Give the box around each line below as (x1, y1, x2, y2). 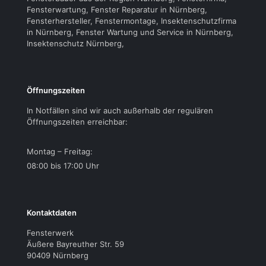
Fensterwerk (27, 228, 74, 238)
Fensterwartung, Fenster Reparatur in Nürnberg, (27, 5, 207, 15)
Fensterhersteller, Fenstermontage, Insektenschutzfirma (27, 16, 236, 26)
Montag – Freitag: (27, 147, 93, 157)
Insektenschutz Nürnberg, (27, 39, 124, 49)
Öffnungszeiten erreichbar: (27, 117, 128, 127)
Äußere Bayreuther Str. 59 (27, 239, 124, 249)
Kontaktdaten (27, 208, 77, 218)
